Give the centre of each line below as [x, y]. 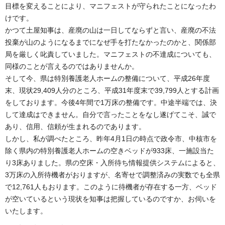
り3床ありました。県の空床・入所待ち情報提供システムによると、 [113, 162]
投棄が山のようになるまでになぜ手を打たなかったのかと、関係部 [110, 42]
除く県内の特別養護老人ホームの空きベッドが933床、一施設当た [109, 150]
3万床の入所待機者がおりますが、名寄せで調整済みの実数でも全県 [113, 175]
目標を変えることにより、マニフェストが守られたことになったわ [110, 6]
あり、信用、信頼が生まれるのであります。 [75, 126]
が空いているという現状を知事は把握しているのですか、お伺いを [110, 199]
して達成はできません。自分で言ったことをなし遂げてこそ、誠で [110, 114]
